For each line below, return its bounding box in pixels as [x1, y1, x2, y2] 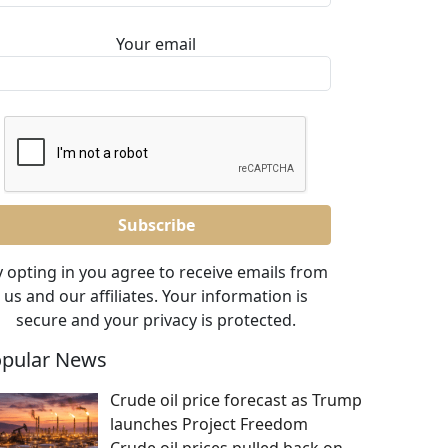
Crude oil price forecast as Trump [110, 389, 362, 411]
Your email [116, 33, 196, 55]
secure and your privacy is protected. [16, 309, 296, 331]
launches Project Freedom [110, 413, 308, 435]
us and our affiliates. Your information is [4, 285, 308, 307]
